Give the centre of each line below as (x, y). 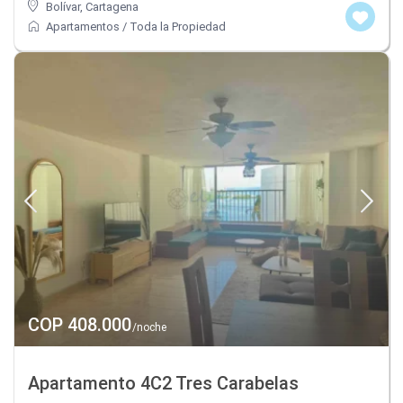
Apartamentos (83, 27)
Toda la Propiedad (178, 27)
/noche (148, 327)
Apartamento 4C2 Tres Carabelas (164, 383)
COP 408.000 (80, 324)
